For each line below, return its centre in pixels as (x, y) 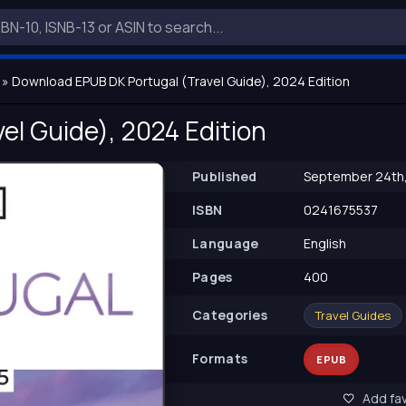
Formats (220, 358)
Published (225, 176)
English (324, 243)
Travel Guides (353, 315)
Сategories (230, 315)
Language (226, 243)
